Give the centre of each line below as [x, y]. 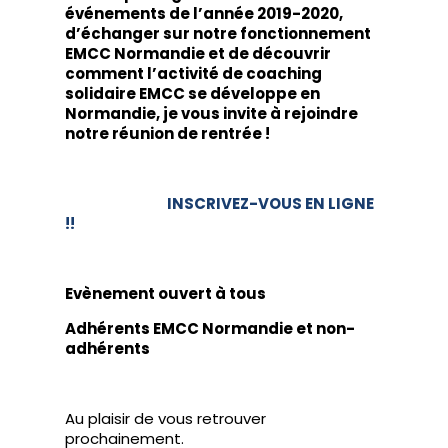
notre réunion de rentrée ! [167, 133]
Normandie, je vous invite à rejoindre [211, 113]
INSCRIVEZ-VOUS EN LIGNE [270, 203]
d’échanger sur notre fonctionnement [218, 33]
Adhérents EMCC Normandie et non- [210, 328]
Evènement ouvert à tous [165, 293]
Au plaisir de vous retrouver [165, 418]
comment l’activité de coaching [193, 73]
